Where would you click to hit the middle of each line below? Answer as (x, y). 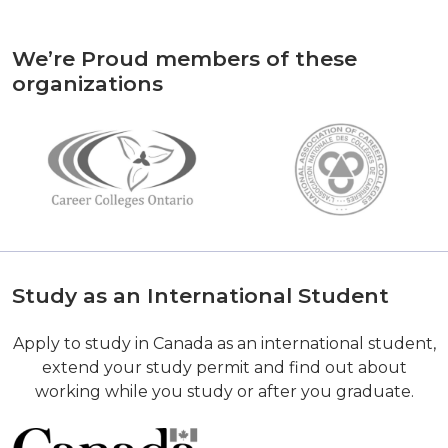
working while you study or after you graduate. (224, 391)
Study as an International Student (200, 295)
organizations (87, 83)
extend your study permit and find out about (224, 367)
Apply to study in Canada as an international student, (224, 343)
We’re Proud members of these (184, 58)
